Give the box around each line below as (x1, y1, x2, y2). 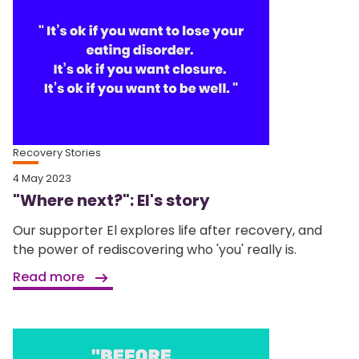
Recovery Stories (13, 146, 101, 160)
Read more (13, 268, 87, 287)
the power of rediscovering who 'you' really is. (13, 240, 296, 260)
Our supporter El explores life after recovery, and (13, 221, 322, 240)
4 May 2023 (13, 171, 71, 186)
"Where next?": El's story (13, 189, 210, 212)
